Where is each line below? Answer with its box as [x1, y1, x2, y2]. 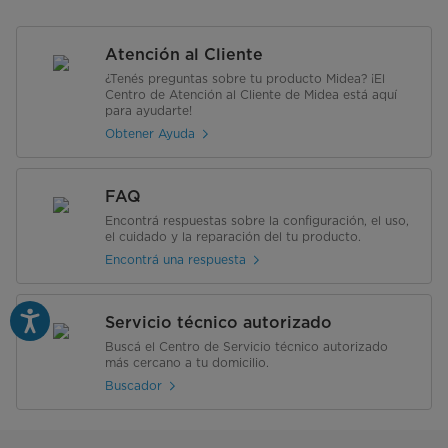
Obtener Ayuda [105, 126, 195, 142]
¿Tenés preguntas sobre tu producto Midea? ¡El [105, 70, 385, 86]
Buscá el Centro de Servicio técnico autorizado [105, 338, 388, 354]
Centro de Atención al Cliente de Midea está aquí [105, 86, 397, 102]
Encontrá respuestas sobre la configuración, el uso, [105, 212, 409, 228]
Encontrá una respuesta [105, 252, 246, 268]
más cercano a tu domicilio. [105, 354, 269, 370]
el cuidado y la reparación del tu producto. [105, 228, 361, 244]
